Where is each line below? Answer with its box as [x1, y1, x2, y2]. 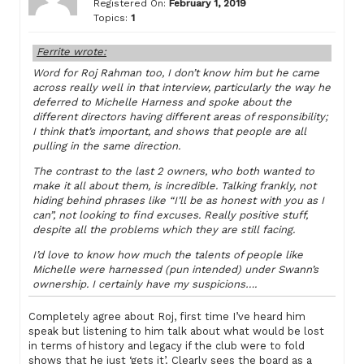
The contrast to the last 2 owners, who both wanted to [32, 165, 314, 178]
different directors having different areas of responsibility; [32, 110, 328, 123]
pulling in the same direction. [32, 140, 180, 153]
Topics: [93, 12, 128, 24]
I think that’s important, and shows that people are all [32, 125, 306, 138]
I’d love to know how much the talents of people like [32, 249, 303, 262]
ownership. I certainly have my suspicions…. [32, 278, 257, 291]
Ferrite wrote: [37, 45, 106, 58]
